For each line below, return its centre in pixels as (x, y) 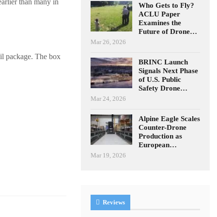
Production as (161, 136)
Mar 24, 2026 (108, 98)
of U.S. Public (160, 79)
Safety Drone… (163, 88)
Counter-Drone (163, 127)
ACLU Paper (160, 14)
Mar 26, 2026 (108, 42)
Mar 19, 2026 (108, 155)
